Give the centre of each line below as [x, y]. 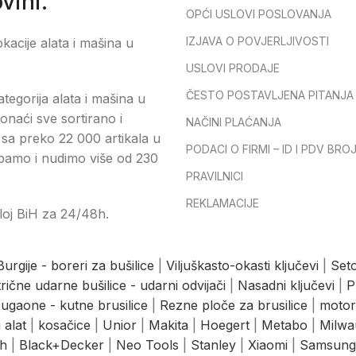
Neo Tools [147, 344]
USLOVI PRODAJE [233, 68]
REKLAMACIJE [222, 203]
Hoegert [225, 325]
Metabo [284, 325]
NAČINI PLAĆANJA [234, 122]
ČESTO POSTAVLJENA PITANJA [270, 95]
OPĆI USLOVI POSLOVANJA [259, 14]
